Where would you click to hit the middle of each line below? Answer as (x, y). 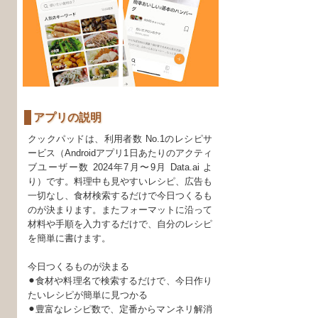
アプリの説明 (67, 117)
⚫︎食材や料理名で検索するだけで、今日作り (120, 280)
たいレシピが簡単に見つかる (88, 295)
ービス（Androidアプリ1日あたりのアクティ (120, 153)
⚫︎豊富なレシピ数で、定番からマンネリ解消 (120, 309)
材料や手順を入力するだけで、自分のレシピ (120, 224)
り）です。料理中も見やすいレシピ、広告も (120, 181)
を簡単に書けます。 (69, 238)
